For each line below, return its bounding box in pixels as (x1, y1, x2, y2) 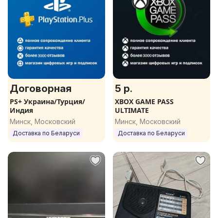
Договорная (10, 83, 72, 94)
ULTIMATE (115, 106, 149, 115)
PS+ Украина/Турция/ (10, 97, 85, 106)
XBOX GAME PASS (115, 97, 174, 106)
